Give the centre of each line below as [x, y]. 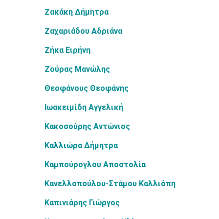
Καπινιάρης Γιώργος [82, 203]
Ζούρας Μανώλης [77, 69]
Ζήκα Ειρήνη [67, 50]
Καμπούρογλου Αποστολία [95, 164]
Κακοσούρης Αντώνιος [87, 126]
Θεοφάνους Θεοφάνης [87, 88]
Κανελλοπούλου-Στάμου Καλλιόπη [110, 184]
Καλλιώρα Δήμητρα [81, 145]
